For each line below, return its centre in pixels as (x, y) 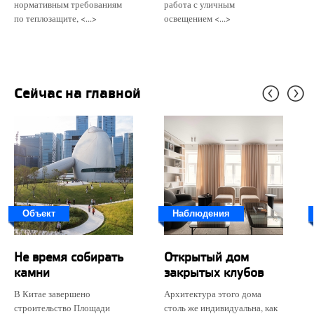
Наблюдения (201, 213)
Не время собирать (69, 257)
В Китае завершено (52, 293)
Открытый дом (206, 257)
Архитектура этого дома (213, 293)
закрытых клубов (214, 272)
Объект (39, 213)
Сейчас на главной (82, 93)
